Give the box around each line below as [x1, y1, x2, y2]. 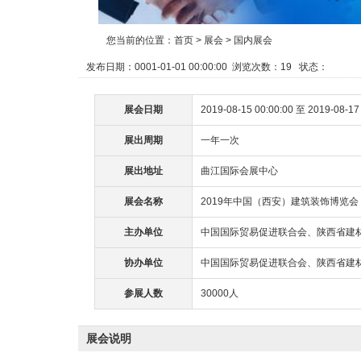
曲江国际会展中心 [201, 165, 278, 176]
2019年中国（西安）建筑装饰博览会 [201, 196, 359, 207]
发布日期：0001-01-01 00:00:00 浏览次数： [86, 61, 280, 73]
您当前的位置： [106, 35, 174, 46]
